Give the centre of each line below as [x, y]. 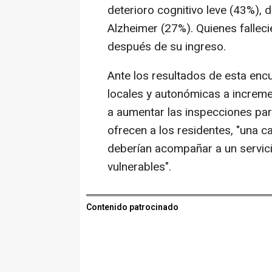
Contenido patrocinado [132, 207]
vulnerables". [139, 167]
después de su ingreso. [167, 46]
